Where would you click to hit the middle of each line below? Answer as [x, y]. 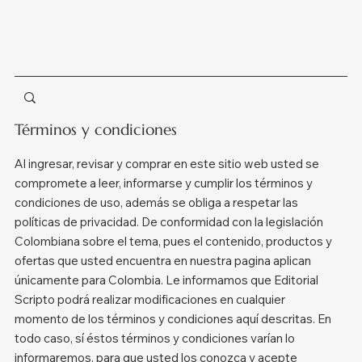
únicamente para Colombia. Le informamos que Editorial [166, 280]
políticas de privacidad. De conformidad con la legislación [168, 222]
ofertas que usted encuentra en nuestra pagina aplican [162, 261]
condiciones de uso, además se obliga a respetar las [156, 202]
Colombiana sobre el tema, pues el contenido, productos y [173, 241]
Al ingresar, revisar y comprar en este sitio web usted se [166, 164]
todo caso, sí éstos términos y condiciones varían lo [154, 338]
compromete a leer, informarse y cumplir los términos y [163, 183]
